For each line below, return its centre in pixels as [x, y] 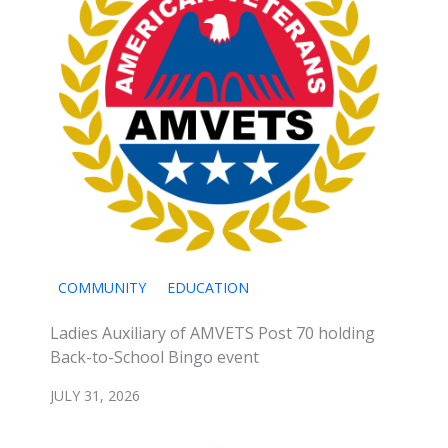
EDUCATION [208, 288]
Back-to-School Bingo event [154, 357]
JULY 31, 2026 [95, 396]
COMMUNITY [102, 288]
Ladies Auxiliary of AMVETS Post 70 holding [212, 333]
